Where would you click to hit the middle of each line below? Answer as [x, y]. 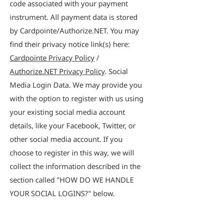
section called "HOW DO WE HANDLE [72, 180]
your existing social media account [67, 112]
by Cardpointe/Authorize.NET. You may [74, 31]
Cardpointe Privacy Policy [52, 58]
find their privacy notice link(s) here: [70, 44]
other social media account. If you [66, 139]
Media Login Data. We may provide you [76, 85]
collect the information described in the [75, 166]
